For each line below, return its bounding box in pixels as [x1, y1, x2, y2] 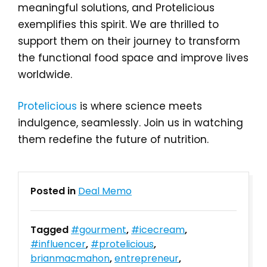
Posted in [30, 184, 78, 198]
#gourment [71, 223, 126, 237]
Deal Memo [78, 184, 132, 198]
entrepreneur [114, 252, 179, 265]
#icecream [131, 223, 185, 237]
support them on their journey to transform [18, 34, 240, 48]
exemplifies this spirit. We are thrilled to [18, 17, 219, 32]
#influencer [30, 237, 86, 251]
